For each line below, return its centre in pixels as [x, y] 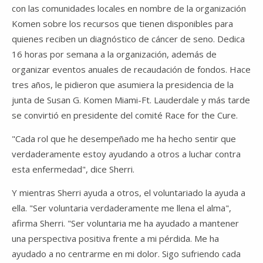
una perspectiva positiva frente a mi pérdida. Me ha [115, 238]
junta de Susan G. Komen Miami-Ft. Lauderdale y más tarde [131, 100]
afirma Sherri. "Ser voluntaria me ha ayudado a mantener [125, 223]
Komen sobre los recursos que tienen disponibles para [122, 23]
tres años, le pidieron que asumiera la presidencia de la [123, 84]
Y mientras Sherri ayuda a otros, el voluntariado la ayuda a [129, 192]
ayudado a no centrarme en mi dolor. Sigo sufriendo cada [126, 253]
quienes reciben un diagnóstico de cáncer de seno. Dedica [128, 38]
